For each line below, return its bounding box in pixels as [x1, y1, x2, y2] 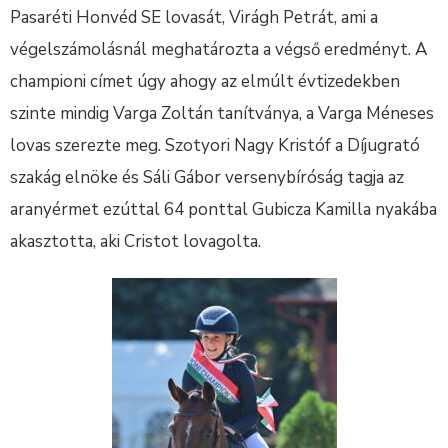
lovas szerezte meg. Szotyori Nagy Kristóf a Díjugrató [10, 134, 420, 157]
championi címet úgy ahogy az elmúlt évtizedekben [10, 70, 400, 93]
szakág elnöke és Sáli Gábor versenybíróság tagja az [10, 166, 404, 189]
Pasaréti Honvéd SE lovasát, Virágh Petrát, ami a [10, 6, 378, 29]
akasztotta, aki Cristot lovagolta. [10, 230, 261, 253]
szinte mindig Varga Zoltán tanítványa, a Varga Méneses [10, 102, 434, 125]
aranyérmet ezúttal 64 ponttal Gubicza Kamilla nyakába [10, 198, 437, 221]
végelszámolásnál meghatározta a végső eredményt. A [10, 38, 427, 61]
